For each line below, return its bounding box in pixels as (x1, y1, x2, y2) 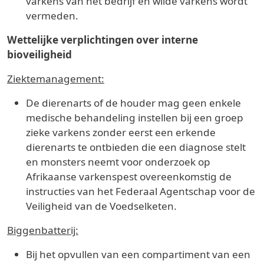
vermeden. (26, 8, 78, 22)
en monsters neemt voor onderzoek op (26, 154, 210, 169)
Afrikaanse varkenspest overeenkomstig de (26, 169, 232, 183)
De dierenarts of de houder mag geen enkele (26, 95, 241, 110)
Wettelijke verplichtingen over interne (7, 32, 198, 47)
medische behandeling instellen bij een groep (26, 110, 243, 124)
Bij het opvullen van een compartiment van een (26, 247, 250, 261)
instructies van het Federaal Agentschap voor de (26, 184, 255, 198)
